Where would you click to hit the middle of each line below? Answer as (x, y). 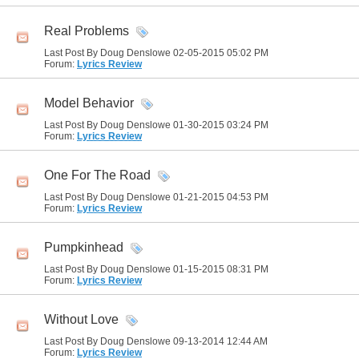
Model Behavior (89, 103)
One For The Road (97, 175)
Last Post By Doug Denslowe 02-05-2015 (135, 53)
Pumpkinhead (84, 248)
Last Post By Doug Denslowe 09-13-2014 (135, 341)
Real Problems (87, 31)
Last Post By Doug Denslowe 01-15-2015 (135, 269)
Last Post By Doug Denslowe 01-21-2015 (135, 197)
